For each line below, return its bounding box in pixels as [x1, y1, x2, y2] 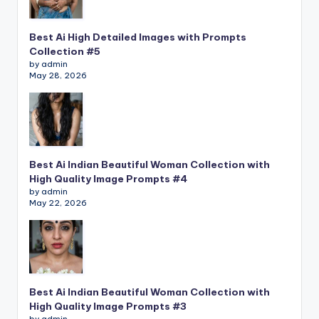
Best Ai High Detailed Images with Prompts [29, 31, 246, 44]
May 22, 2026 [29, 198, 87, 209]
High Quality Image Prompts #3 [29, 300, 187, 313]
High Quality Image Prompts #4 [29, 172, 187, 186]
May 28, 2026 [29, 70, 87, 81]
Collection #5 [29, 45, 100, 58]
